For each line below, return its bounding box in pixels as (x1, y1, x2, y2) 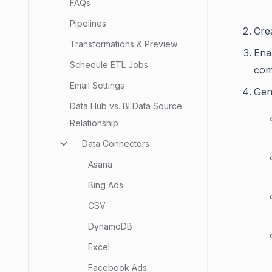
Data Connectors (82, 138, 149, 149)
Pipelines (70, 18, 106, 29)
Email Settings (70, 80, 124, 90)
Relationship (70, 118, 118, 128)
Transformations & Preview (70, 39, 177, 49)
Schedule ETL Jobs (70, 59, 148, 70)
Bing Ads (88, 180, 123, 190)
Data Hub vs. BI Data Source (70, 101, 182, 111)
